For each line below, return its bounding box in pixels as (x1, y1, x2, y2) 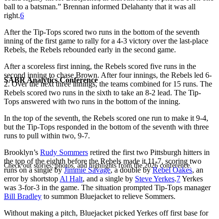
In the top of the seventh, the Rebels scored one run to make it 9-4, (4, 113, 208, 122)
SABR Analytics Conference (4, 75, 98, 84)
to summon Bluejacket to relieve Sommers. (42, 192, 175, 200)
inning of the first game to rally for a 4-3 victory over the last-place (4, 36, 208, 45)
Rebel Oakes (153, 165, 192, 174)
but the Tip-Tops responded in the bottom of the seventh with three (4, 122, 209, 131)
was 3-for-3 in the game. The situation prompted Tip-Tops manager (4, 183, 211, 192)
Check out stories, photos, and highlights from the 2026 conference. (4, 161, 192, 169)
